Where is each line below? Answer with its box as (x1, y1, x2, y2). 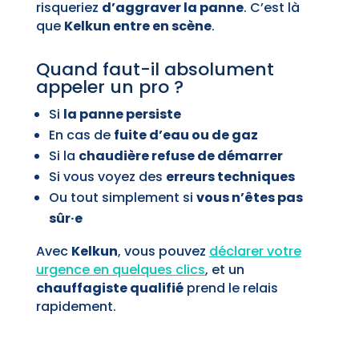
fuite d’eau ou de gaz (113, 126, 258, 145)
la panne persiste (63, 105, 181, 124)
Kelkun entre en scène (63, 17, 212, 36)
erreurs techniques (165, 167, 295, 187)
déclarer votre (208, 242, 301, 261)
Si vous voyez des (48, 167, 166, 187)
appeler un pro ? (35, 75, 184, 100)
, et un (204, 260, 244, 280)
